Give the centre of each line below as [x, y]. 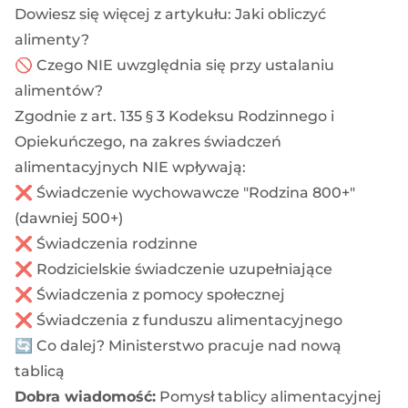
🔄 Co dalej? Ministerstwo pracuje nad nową [178, 345]
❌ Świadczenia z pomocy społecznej [150, 294]
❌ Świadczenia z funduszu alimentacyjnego [178, 320]
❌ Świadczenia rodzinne [106, 243]
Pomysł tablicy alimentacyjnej [269, 396]
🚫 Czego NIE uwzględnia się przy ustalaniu [174, 65]
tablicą [40, 371]
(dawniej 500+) [69, 218]
